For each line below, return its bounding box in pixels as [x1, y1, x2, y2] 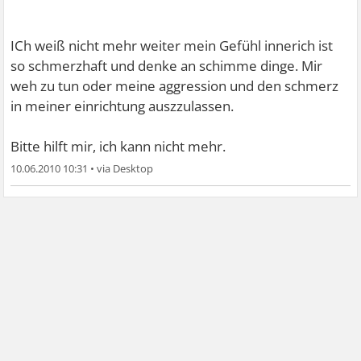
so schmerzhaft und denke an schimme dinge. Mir [10, 56, 323, 75]
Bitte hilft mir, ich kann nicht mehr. [10, 137, 226, 156]
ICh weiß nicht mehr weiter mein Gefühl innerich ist [10, 36, 334, 55]
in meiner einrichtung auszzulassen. [10, 97, 234, 115]
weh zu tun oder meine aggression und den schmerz [10, 77, 339, 95]
